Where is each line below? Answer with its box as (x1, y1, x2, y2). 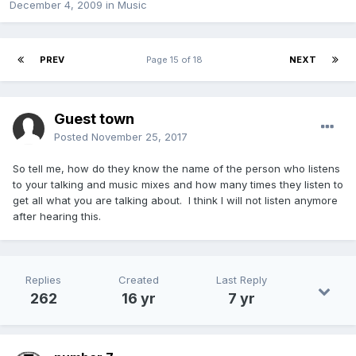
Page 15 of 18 (146, 54, 207, 66)
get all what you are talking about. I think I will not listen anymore (13, 194, 338, 207)
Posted (54, 130, 91, 144)
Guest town (54, 110, 134, 128)
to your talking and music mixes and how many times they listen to (13, 178, 343, 192)
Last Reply (216, 273, 267, 287)
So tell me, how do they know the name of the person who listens (13, 162, 340, 176)
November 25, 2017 (91, 130, 188, 144)
